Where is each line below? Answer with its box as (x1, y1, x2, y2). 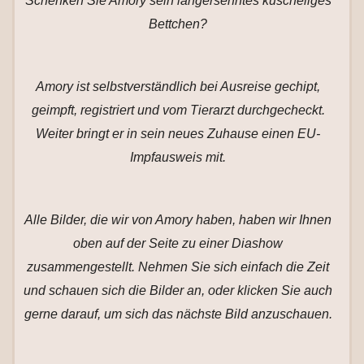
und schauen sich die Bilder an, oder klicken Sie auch (24, 284, 332, 297)
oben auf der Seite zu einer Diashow (73, 236, 283, 250)
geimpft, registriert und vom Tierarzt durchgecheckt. (31, 103, 325, 117)
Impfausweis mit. (130, 150, 226, 164)
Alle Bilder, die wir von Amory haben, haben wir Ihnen (24, 213, 331, 227)
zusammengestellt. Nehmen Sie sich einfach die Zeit (27, 260, 329, 274)
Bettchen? (149, 17, 207, 31)
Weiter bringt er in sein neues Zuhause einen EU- (36, 127, 320, 141)
